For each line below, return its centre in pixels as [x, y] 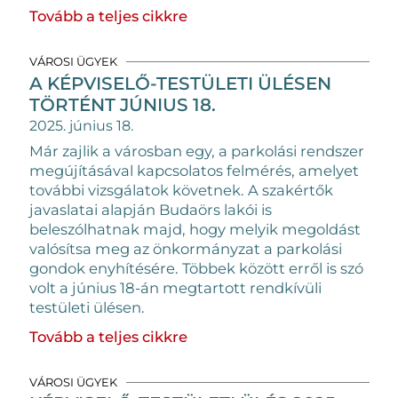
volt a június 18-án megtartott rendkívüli [175, 287]
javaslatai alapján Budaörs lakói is [150, 209]
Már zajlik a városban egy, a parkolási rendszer [196, 151]
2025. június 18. [81, 125]
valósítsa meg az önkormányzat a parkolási [185, 248]
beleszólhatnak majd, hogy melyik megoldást [195, 229]
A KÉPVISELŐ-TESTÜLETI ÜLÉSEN [180, 83]
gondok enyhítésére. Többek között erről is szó [196, 268]
